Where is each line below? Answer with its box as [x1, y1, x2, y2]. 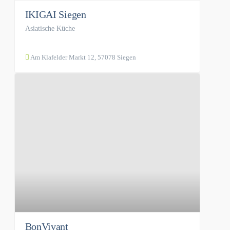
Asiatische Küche [25, 24, 75, 32]
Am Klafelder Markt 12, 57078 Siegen [29, 53, 136, 61]
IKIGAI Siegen [25, 8, 86, 20]
